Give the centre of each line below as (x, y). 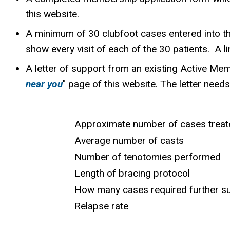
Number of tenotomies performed (116, 157)
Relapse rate (69, 206)
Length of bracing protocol (100, 173)
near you (44, 84)
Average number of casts (97, 140)
